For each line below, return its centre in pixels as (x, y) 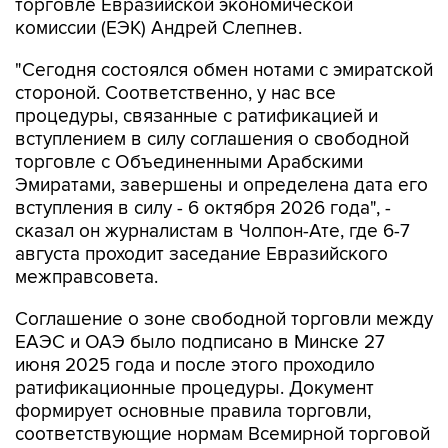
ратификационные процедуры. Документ (194, 388)
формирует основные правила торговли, (193, 411)
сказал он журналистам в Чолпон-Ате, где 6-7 (212, 231)
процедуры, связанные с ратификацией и (196, 116)
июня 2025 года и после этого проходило (195, 365)
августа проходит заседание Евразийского (201, 254)
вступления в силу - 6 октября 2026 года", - (203, 208)
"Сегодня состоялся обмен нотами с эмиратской (224, 70)
